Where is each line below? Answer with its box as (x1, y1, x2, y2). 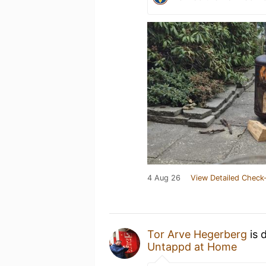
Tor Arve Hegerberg (147, 227, 247, 240)
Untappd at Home (147, 240, 237, 253)
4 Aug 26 (147, 173, 180, 182)
